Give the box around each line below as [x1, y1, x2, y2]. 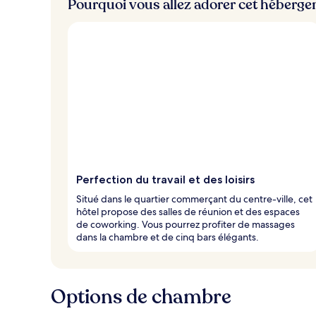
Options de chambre [51, 283, 231, 310]
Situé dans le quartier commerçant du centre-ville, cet [76, 192, 312, 205]
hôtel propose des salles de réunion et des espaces [76, 205, 300, 218]
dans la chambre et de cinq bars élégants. [76, 230, 259, 243]
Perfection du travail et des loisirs [76, 172, 255, 186]
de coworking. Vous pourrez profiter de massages [76, 217, 295, 231]
